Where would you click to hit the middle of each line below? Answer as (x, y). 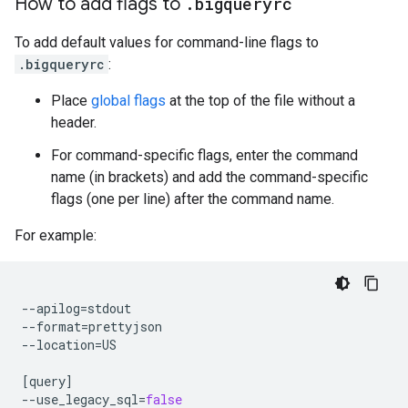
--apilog (51, 308)
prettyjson (125, 326)
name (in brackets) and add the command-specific (209, 177)
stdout (109, 308)
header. (74, 122)
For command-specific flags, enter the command (204, 155)
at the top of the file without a (260, 101)
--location (58, 345)
